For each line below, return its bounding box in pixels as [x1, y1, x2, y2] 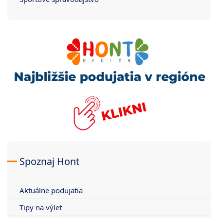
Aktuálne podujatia [19, 185, 83, 195]
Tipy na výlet [19, 202, 62, 212]
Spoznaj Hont [19, 154, 79, 168]
